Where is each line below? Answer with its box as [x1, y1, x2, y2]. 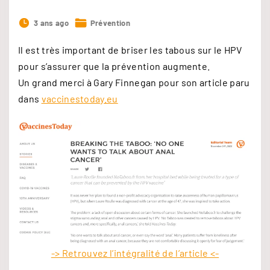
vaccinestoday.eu [41, 92, 118, 104]
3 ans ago [34, 17, 69, 28]
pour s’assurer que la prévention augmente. [18, 60, 210, 72]
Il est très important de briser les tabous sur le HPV [18, 43, 242, 55]
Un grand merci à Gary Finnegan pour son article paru [18, 76, 250, 88]
